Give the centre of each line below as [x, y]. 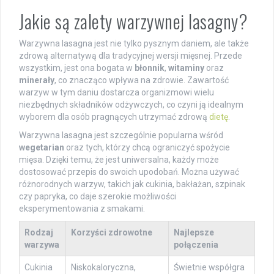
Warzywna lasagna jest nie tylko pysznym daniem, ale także [134, 44]
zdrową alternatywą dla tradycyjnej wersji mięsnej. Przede [131, 56]
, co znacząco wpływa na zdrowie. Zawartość [142, 80]
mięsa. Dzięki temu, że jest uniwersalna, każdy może [119, 160]
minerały [37, 80]
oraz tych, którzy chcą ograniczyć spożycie [147, 148]
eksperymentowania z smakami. [82, 209]
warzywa [42, 245]
